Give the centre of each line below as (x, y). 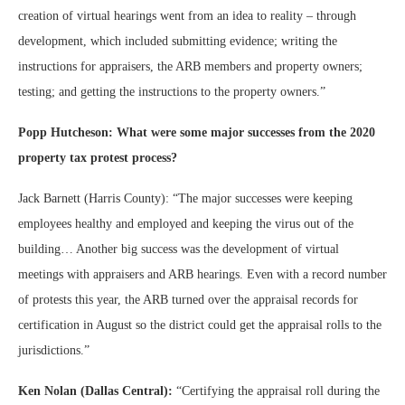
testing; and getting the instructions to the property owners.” (172, 92)
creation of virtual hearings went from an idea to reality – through (187, 16)
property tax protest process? (98, 158)
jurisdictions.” (54, 350)
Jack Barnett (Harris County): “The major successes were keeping (185, 198)
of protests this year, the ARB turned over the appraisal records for (188, 300)
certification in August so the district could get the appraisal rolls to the (200, 325)
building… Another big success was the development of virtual (179, 249)
